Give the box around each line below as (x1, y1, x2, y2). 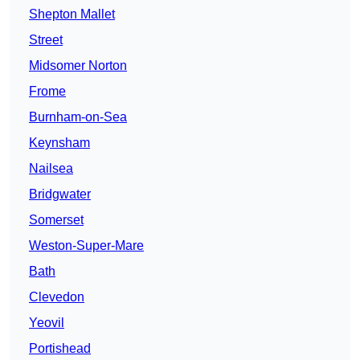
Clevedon (29, 290, 84, 305)
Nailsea (29, 162, 73, 176)
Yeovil (29, 316, 64, 330)
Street (29, 33, 63, 47)
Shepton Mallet (29, 7, 115, 22)
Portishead (29, 342, 91, 356)
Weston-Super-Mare (29, 239, 144, 253)
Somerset (29, 213, 84, 227)
